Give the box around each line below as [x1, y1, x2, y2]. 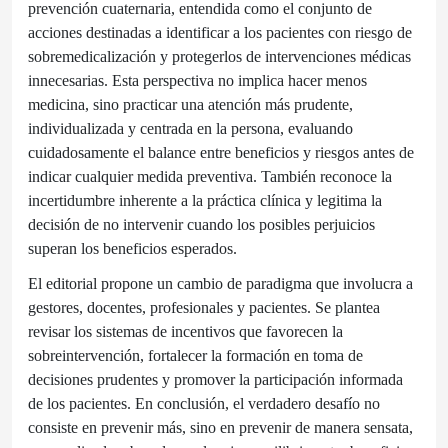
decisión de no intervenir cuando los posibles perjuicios [28, 216, 375, 234]
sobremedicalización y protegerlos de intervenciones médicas [28, 48, 411, 66]
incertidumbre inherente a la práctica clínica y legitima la [28, 192, 382, 210]
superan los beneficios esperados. [28, 240, 237, 258]
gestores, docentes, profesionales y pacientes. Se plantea [28, 299, 380, 317]
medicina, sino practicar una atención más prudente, [28, 96, 353, 114]
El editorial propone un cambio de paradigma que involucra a [28, 275, 413, 293]
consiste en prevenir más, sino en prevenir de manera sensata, [28, 419, 413, 437]
